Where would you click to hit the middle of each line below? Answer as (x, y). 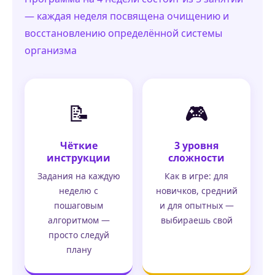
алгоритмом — (79, 220)
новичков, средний (196, 191)
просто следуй (79, 235)
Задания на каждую (79, 176)
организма (51, 51)
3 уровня (196, 146)
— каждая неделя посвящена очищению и (127, 16)
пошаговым (79, 206)
